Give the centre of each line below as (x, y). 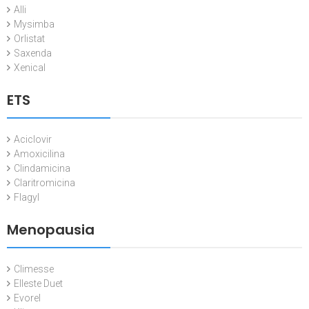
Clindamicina (42, 168)
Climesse (34, 269)
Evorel (27, 298)
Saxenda (33, 53)
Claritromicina (44, 182)
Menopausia (51, 229)
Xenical (30, 67)
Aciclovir (33, 139)
